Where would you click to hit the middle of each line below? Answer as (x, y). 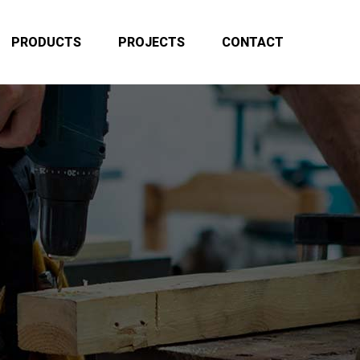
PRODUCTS (46, 42)
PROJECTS (151, 42)
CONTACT (253, 42)
